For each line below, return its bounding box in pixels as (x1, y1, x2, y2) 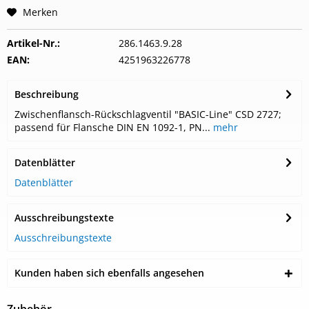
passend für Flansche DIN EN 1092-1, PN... (14, 121, 210, 134)
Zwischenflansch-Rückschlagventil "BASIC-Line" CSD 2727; (14, 108, 281, 121)
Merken (23, 6, 58, 19)
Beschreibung (14, 88, 79, 101)
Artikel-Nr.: (7, 37, 60, 50)
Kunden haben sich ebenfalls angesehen (14, 266, 204, 279)
